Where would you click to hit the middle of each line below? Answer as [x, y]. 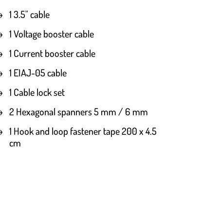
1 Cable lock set [37, 92]
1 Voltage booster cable [52, 34]
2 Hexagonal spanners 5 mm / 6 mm [79, 112]
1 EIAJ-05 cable [38, 73]
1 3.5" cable [30, 14]
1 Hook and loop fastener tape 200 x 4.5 [83, 131]
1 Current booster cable [53, 53]
